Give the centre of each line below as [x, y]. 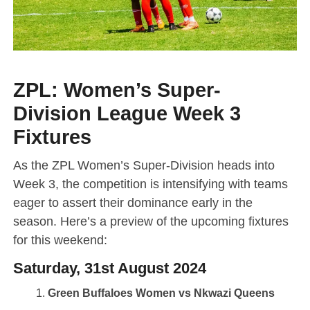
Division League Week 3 [127, 113]
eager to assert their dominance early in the [133, 202]
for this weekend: [60, 239]
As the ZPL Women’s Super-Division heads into [144, 165]
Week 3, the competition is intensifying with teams [150, 183]
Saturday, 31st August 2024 [109, 268]
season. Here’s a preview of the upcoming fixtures [151, 221]
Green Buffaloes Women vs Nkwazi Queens [161, 293]
